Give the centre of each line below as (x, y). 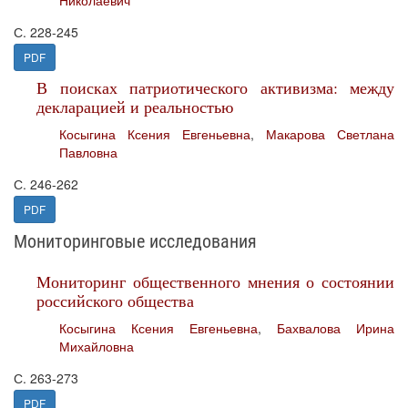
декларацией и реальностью (135, 107)
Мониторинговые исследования (135, 241)
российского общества (115, 301)
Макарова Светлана (330, 134)
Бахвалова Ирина (336, 328)
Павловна (88, 152)
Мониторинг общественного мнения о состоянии (215, 281)
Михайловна (97, 346)
